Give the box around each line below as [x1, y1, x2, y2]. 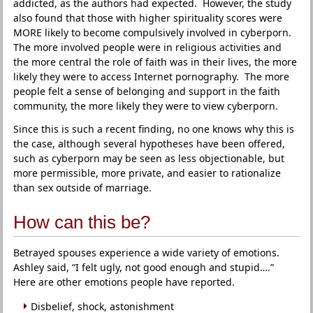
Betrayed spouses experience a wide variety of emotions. [13, 246, 283, 259]
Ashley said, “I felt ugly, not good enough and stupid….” [13, 261, 277, 274]
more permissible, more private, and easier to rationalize [13, 166, 282, 180]
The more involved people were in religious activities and [13, 41, 282, 54]
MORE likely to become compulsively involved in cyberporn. [13, 26, 295, 39]
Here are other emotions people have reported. [13, 275, 235, 289]
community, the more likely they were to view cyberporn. [13, 99, 282, 112]
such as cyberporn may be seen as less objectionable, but [13, 152, 285, 165]
